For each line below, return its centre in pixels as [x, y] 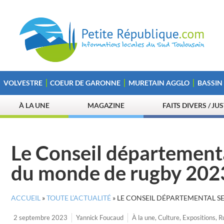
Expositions [199, 217]
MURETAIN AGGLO [159, 83]
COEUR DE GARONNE [85, 83]
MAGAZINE [106, 105]
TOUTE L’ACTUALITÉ [79, 198]
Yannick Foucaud [100, 217]
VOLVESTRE [23, 83]
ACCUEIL [26, 198]
